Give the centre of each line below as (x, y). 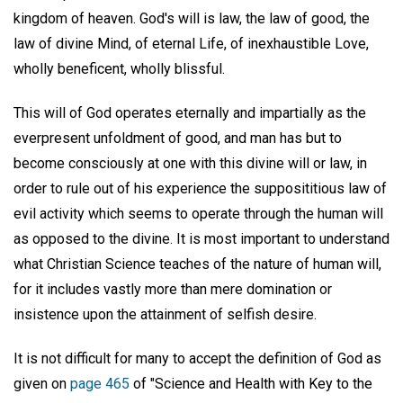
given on (42, 383)
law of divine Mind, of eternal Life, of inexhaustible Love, (191, 44)
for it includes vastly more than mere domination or (173, 289)
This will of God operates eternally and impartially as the (190, 112)
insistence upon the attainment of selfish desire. (165, 314)
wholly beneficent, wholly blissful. (119, 69)
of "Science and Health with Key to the (251, 383)
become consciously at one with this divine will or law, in (190, 163)
